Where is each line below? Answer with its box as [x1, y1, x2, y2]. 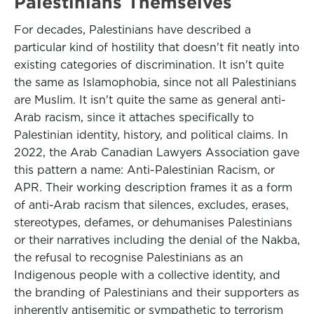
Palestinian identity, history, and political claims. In [14, 128, 288, 142]
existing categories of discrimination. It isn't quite [14, 58, 284, 71]
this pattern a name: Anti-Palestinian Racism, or [14, 163, 275, 177]
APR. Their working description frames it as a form [14, 181, 292, 194]
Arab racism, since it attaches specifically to [14, 111, 254, 124]
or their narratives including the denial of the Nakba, [14, 233, 300, 247]
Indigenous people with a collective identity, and [14, 268, 280, 282]
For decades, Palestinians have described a [14, 23, 251, 36]
